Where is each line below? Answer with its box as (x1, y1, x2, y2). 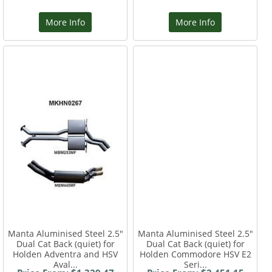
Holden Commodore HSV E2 (139, 248, 251, 260)
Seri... (183, 259, 207, 271)
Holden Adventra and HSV (13, 248, 118, 260)
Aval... (53, 259, 78, 271)
